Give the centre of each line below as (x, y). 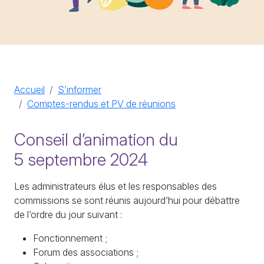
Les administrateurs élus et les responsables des (115, 186)
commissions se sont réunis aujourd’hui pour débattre (127, 200)
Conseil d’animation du (96, 139)
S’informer (80, 89)
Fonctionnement (68, 238)
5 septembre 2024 (81, 159)
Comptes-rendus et (69, 103)
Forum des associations (83, 252)
